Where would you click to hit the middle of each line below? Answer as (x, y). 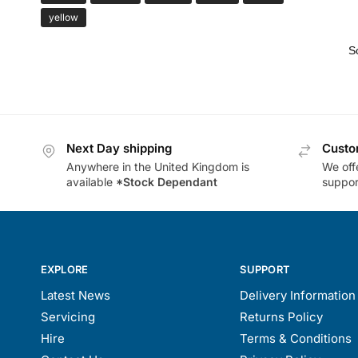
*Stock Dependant (166, 181)
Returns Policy (282, 317)
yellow (63, 18)
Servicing (68, 317)
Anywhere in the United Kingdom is (157, 166)
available (91, 181)
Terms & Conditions (296, 339)
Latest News (75, 296)
